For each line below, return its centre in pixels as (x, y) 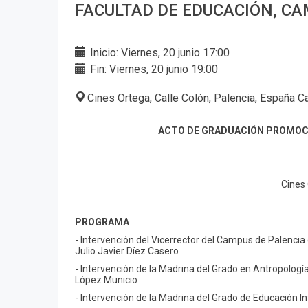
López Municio (106, 279)
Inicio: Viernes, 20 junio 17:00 (158, 52)
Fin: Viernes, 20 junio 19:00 (153, 69)
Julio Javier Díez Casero (127, 251)
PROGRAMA (102, 222)
